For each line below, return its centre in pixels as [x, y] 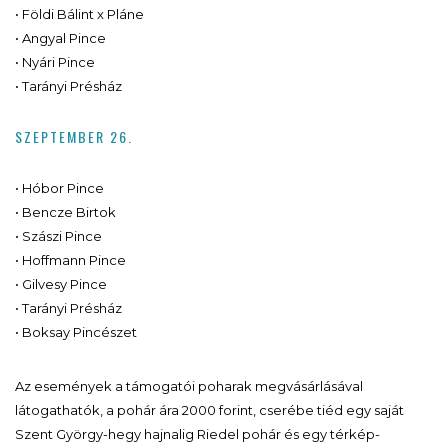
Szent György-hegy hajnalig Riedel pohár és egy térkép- [197, 433]
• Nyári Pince [55, 61]
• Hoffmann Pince [70, 259]
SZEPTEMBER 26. [74, 136]
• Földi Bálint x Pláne [79, 13]
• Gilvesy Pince [61, 283]
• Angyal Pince [60, 37]
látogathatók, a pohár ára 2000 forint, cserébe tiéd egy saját [209, 409]
